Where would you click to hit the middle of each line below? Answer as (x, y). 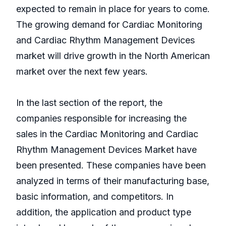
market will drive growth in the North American (113, 56)
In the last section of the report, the (89, 103)
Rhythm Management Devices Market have (106, 150)
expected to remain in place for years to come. (113, 9)
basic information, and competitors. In (95, 197)
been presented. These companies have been (111, 165)
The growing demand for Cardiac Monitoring (109, 25)
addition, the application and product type (104, 212)
